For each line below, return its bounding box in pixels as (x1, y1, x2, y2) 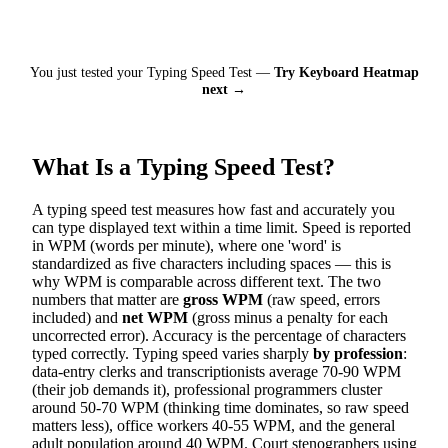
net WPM (122, 308, 188, 326)
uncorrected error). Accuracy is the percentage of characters (32, 326, 406, 344)
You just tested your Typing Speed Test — (29, 63, 274, 80)
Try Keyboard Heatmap (273, 63, 419, 80)
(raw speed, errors (263, 290, 380, 308)
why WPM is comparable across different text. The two (32, 272, 381, 290)
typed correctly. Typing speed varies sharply (32, 344, 313, 362)
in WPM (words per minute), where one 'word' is (32, 236, 341, 254)
